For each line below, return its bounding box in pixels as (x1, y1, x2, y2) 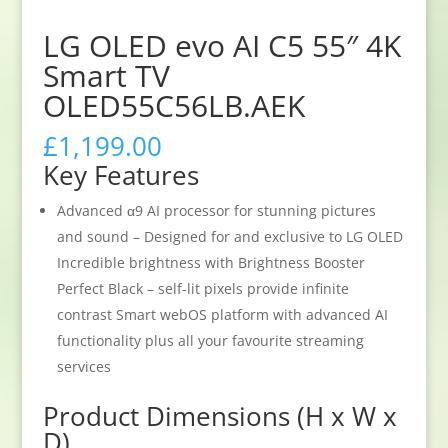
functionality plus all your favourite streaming (56, 331, 364, 351)
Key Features (42, 157, 199, 194)
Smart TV (42, 55, 170, 97)
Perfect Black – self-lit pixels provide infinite (56, 279, 349, 299)
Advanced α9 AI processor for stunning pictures (56, 201, 376, 221)
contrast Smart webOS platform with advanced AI (56, 305, 388, 325)
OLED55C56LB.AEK (42, 85, 305, 127)
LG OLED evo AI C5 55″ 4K (42, 25, 401, 67)
